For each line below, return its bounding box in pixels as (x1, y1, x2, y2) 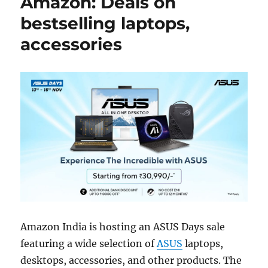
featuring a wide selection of (20, 237, 157, 249)
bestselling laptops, (20, 13, 190, 33)
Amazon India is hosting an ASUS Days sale (20, 220, 226, 233)
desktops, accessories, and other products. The (20, 254, 242, 266)
